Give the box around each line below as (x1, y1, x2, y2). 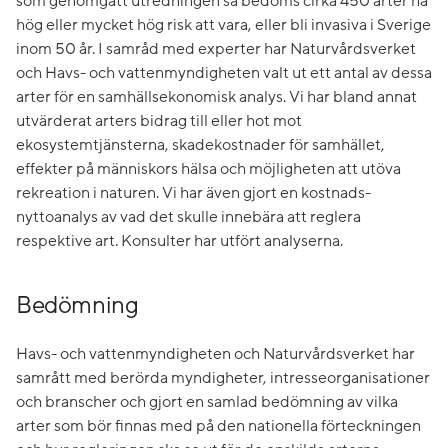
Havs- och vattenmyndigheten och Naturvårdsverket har (16, 343, 415, 364)
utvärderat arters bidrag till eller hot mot (16, 110, 302, 131)
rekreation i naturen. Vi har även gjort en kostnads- (16, 182, 371, 203)
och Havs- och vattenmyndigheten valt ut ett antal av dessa (16, 62, 432, 83)
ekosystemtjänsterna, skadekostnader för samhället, (16, 134, 385, 155)
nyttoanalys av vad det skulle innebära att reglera (16, 206, 361, 227)
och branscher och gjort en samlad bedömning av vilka (16, 391, 398, 412)
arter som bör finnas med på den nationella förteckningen (16, 415, 421, 436)
